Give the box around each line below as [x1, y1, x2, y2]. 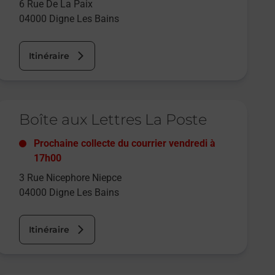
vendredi [169, 137, 208, 150]
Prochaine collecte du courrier [34, 137, 169, 150]
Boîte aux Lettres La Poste [19, 110, 207, 129]
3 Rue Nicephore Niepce [19, 172, 122, 184]
